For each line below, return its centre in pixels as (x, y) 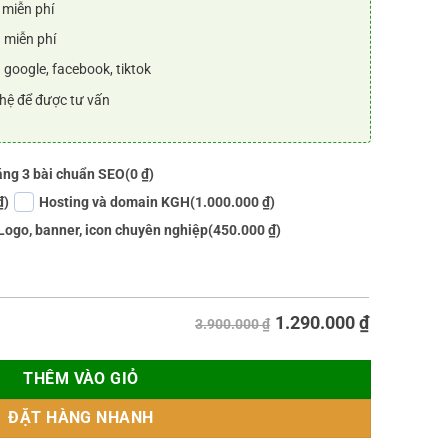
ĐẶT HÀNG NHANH (81, 417)
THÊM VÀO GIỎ (81, 378)
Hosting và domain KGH (114, 201)
